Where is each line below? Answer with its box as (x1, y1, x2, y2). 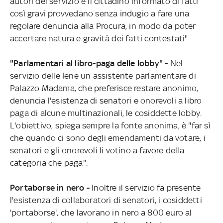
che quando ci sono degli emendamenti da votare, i (9, 132, 206, 143)
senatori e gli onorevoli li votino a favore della (9, 145, 184, 155)
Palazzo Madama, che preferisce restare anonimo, (9, 83, 199, 93)
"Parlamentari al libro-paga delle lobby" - (9, 58, 170, 68)
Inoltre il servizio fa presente (92, 182, 201, 193)
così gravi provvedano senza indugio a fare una (9, 8, 190, 18)
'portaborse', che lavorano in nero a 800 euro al (9, 207, 192, 218)
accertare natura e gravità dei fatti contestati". (9, 33, 190, 43)
